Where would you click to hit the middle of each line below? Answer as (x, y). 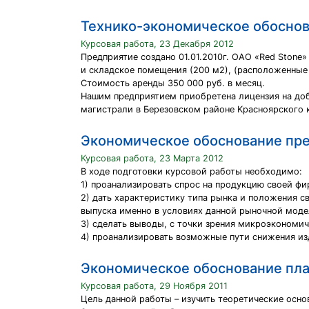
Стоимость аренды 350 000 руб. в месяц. (173, 83)
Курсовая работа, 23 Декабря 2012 (157, 44)
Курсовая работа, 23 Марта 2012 (152, 158)
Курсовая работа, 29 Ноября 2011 (154, 286)
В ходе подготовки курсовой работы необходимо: (191, 171)
